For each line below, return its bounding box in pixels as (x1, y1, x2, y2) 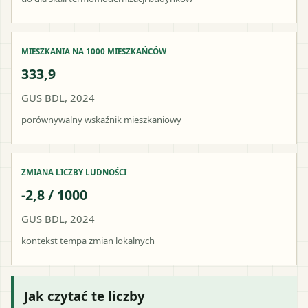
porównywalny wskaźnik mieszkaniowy (21, 113, 181, 126)
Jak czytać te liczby (24, 287, 145, 305)
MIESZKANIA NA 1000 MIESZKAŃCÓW (21, 45, 166, 56)
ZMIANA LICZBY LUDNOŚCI (21, 166, 126, 177)
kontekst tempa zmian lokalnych (21, 234, 155, 247)
